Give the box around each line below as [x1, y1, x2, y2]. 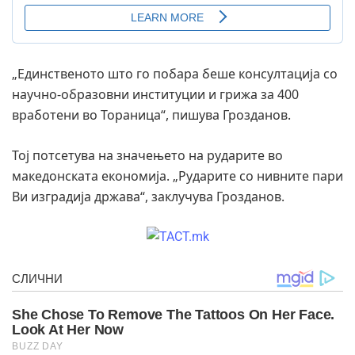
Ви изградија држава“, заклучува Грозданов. [12, 187, 284, 205]
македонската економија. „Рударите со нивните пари [12, 166, 343, 185]
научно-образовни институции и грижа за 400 [12, 85, 299, 103]
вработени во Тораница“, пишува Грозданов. [12, 105, 291, 124]
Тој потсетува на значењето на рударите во [12, 146, 283, 164]
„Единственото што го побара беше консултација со [12, 64, 338, 82]
